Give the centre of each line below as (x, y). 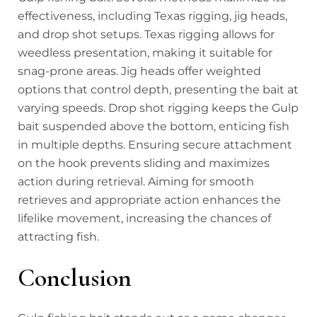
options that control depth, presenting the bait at (158, 89)
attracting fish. (58, 236)
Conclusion (75, 277)
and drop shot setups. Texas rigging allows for (146, 34)
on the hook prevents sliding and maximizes (144, 163)
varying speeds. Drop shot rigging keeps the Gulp (158, 108)
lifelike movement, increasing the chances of (144, 218)
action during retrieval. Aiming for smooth (136, 181)
